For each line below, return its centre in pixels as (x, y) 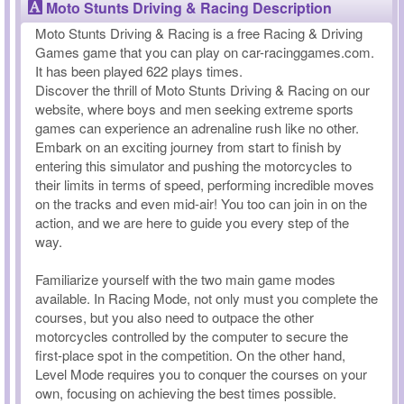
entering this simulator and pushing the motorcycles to (193, 165)
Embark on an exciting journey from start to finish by (188, 147)
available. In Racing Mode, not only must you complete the (207, 298)
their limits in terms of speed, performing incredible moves (205, 184)
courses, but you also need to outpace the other (174, 317)
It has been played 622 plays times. (139, 71)
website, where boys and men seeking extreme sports (194, 109)
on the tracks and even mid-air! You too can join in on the (201, 203)
